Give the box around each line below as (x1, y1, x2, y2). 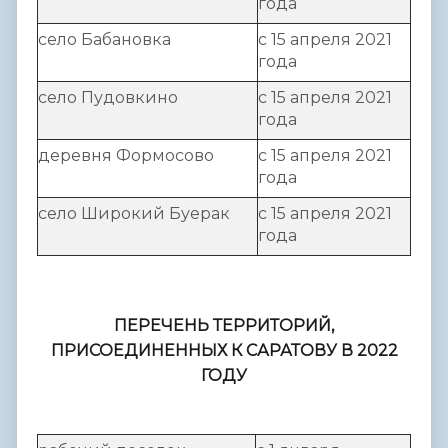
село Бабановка (38, 29, 171, 49)
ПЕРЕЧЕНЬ (114, 316, 209, 336)
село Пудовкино (38, 87, 178, 107)
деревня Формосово (38, 145, 214, 165)
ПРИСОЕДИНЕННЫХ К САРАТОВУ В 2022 (50, 341, 398, 361)
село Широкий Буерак (38, 203, 230, 223)
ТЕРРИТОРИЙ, (209, 316, 334, 336)
